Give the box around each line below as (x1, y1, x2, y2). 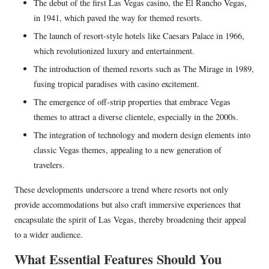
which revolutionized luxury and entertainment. (34, 45, 195, 57)
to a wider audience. (14, 229, 83, 241)
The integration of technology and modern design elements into (34, 129, 250, 141)
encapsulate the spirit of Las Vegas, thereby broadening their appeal (14, 214, 246, 226)
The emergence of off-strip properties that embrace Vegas (34, 96, 231, 108)
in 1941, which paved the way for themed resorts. (34, 11, 202, 23)
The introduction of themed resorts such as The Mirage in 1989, (34, 63, 254, 75)
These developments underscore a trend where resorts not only (14, 184, 228, 196)
